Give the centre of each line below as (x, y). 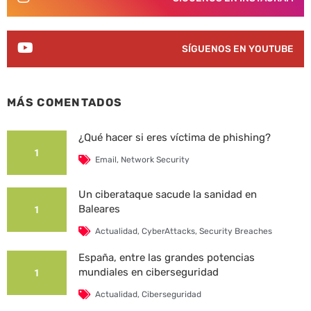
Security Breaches (235, 231)
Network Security (155, 159)
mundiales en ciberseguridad (148, 272)
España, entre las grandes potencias (166, 257)
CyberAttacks (168, 231)
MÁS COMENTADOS (65, 103)
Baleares (99, 209)
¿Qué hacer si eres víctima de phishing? (174, 137)
